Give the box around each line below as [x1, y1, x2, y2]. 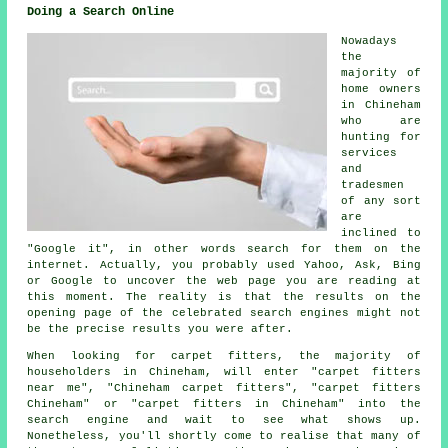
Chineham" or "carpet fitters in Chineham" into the [27, 398, 421, 411]
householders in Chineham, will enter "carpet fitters [27, 366, 421, 379]
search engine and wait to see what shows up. [27, 414, 421, 427]
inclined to [341, 227, 421, 240]
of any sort [341, 195, 421, 208]
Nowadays [341, 35, 398, 48]
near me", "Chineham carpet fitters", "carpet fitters [27, 382, 421, 395]
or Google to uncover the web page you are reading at [27, 275, 421, 288]
